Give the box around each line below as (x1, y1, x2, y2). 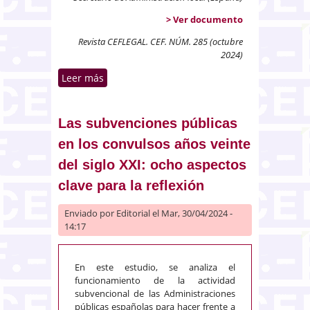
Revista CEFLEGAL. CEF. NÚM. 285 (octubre (78, 35, 243, 48)
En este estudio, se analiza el (75, 261, 235, 274)
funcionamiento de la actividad (75, 274, 235, 287)
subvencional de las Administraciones (75, 287, 235, 300)
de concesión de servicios (104, 100, 222, 114)
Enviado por (64, 207, 116, 220)
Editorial (116, 207, 150, 220)
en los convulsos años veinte (58, 136, 250, 152)
